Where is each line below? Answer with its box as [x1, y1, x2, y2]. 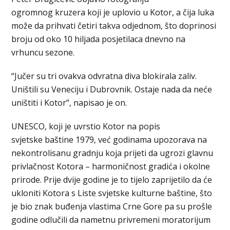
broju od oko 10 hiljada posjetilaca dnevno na [11, 33, 186, 45]
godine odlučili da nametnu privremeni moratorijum [11, 214, 211, 226]
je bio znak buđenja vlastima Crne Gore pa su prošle [11, 201, 213, 213]
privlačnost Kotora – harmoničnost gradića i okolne [11, 161, 210, 172]
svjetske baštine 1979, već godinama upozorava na [11, 134, 207, 146]
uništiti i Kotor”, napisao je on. [11, 97, 127, 109]
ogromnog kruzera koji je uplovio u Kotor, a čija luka [11, 7, 215, 18]
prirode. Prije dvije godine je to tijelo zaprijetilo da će [11, 174, 213, 186]
